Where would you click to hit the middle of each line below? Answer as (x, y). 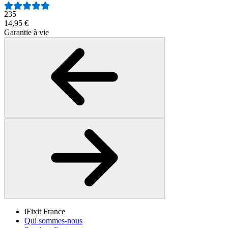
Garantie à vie (26, 33)
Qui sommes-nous (53, 221)
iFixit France (45, 212)
